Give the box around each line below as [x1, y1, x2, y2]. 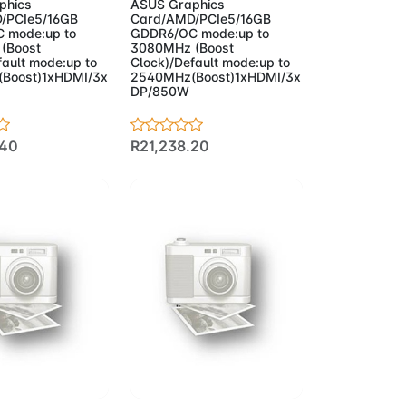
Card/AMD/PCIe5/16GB [130, 11, 272, 27]
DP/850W [130, 83, 190, 100]
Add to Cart [158, 365, 246, 384]
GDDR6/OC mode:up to [130, 25, 270, 42]
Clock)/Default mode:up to [130, 54, 291, 71]
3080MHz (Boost [130, 40, 235, 56]
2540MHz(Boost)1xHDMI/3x [130, 69, 302, 85]
